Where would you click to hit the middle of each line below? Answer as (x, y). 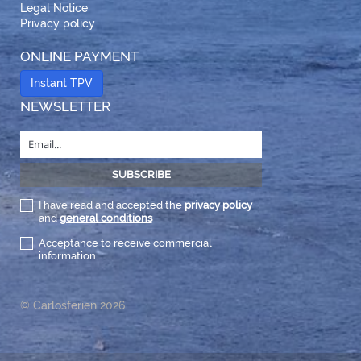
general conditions (106, 218)
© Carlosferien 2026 (73, 306)
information (67, 256)
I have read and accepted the (111, 205)
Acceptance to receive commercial (125, 243)
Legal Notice (54, 8)
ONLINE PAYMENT (79, 57)
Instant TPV (62, 83)
